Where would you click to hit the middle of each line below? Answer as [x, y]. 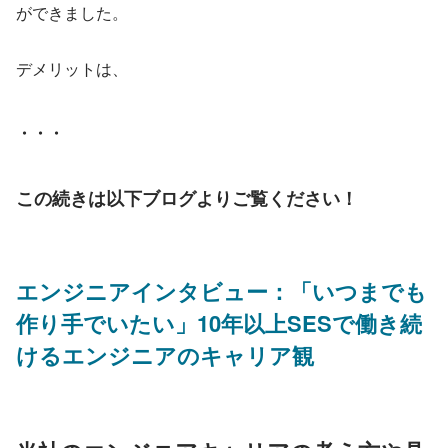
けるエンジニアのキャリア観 [165, 354]
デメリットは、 [72, 68]
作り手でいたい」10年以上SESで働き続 [219, 322]
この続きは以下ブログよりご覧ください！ [187, 197]
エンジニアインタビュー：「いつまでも [221, 290]
